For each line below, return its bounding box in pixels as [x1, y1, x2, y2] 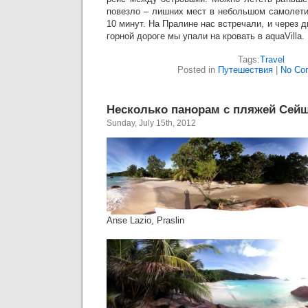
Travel [260, 54, 285, 65]
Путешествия [218, 64, 273, 75]
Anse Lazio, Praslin [107, 215, 184, 225]
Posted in [177, 64, 218, 75]
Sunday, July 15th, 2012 [107, 118, 196, 128]
